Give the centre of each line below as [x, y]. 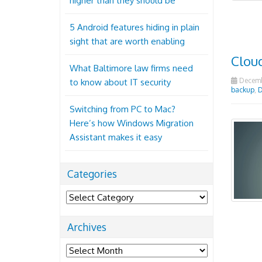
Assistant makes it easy [116, 137]
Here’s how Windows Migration [132, 123]
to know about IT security [120, 82]
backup [242, 89]
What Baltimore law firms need [131, 68]
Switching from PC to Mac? [123, 109]
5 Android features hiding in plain [135, 27]
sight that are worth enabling [127, 41]
